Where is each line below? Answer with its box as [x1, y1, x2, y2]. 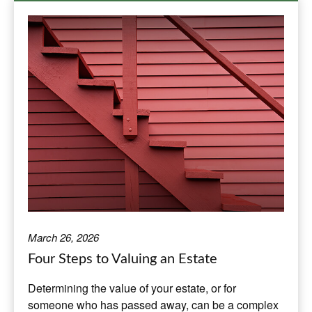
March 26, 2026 [28, 229, 99, 244]
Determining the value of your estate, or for [28, 279, 236, 296]
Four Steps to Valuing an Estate [28, 251, 217, 266]
